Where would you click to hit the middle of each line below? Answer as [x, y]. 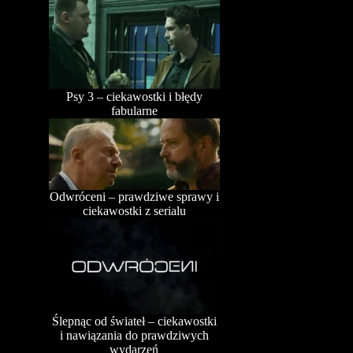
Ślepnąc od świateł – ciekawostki [134, 321]
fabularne [134, 110]
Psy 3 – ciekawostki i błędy [134, 96]
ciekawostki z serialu [134, 211]
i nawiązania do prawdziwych [134, 336]
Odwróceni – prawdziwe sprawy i [134, 197]
